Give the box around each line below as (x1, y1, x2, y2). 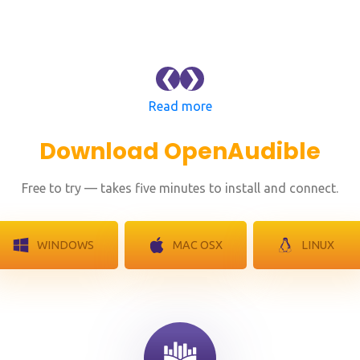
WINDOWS (37, 238, 94, 252)
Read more (148, 98, 212, 113)
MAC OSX (173, 238, 223, 252)
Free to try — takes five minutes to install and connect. (22, 180, 338, 195)
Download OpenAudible (39, 135, 321, 167)
